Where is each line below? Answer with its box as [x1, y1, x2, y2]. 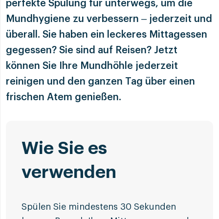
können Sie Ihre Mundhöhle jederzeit [6, 61, 178, 71]
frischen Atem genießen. [6, 92, 121, 102]
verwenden [22, 163, 116, 181]
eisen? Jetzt [122, 45, 177, 55]
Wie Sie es [22, 139, 107, 157]
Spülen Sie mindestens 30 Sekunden [22, 202, 176, 211]
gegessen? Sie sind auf [6, 45, 113, 55]
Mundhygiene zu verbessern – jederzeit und [6, 14, 212, 24]
